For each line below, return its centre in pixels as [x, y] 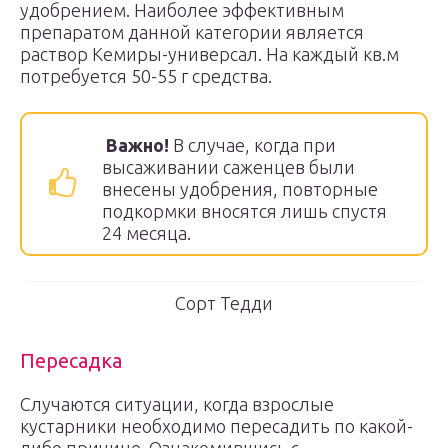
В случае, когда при [252, 145]
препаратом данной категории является [192, 32]
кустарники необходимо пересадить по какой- [216, 426]
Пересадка [71, 360]
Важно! [137, 145]
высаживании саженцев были [228, 167]
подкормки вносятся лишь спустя [244, 211]
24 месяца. [148, 233]
